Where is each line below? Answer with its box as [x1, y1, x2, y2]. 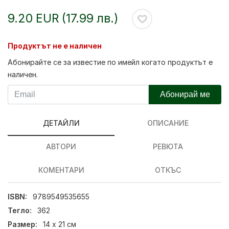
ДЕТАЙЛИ [42, 119, 80, 127]
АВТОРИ [46, 142, 76, 151]
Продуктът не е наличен [8, 41, 102, 50]
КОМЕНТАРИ [38, 166, 84, 174]
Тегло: [8, 206, 32, 215]
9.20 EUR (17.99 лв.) [8, 11, 119, 26]
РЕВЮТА [153, 142, 183, 151]
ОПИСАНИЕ [147, 119, 189, 127]
